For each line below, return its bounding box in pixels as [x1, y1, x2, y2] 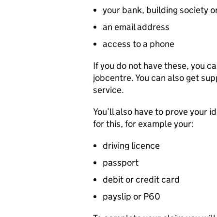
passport [103, 157, 139, 168]
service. [93, 84, 124, 95]
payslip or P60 [103, 191, 160, 202]
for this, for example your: [93, 118, 194, 129]
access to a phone [103, 38, 174, 49]
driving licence [103, 140, 160, 151]
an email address [103, 21, 170, 32]
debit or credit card [103, 174, 180, 185]
